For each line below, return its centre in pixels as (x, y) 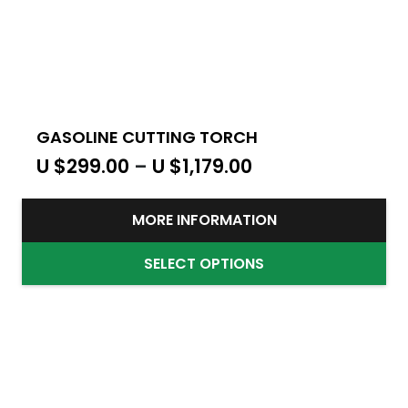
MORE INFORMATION (204, 220)
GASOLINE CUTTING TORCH (147, 138)
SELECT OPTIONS (204, 263)
